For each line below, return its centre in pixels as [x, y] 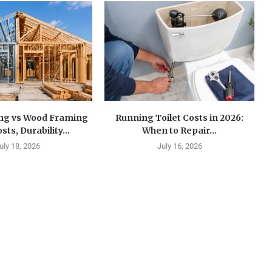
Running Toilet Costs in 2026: [180, 118]
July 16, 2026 [179, 146]
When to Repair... [180, 131]
